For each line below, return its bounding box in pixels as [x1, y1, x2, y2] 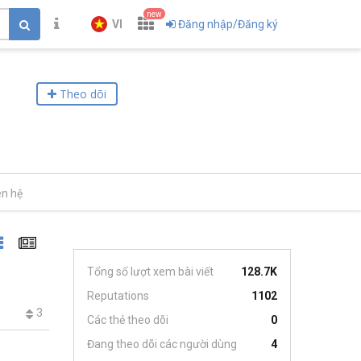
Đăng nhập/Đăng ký [178, 18, 278, 31]
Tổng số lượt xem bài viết [87, 265, 214, 278]
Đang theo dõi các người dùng [87, 338, 237, 351]
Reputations [87, 289, 149, 302]
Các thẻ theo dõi [87, 313, 168, 326]
